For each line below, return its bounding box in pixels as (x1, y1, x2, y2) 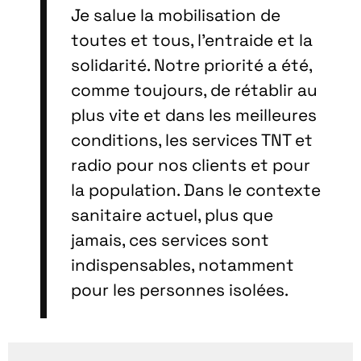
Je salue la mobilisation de (71, 5, 280, 27)
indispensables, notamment (71, 255, 294, 276)
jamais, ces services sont (71, 230, 269, 251)
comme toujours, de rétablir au (71, 80, 317, 102)
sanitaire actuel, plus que (71, 205, 273, 226)
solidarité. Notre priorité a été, (71, 55, 312, 77)
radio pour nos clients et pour (71, 155, 310, 176)
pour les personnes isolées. (71, 280, 288, 301)
